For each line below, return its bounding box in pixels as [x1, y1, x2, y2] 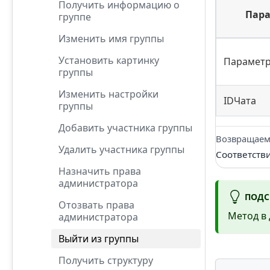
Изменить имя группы [58, 31, 164, 45]
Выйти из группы [58, 231, 139, 245]
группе [58, 10, 91, 24]
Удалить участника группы [58, 142, 184, 156]
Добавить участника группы [58, 121, 192, 134]
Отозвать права [58, 198, 134, 212]
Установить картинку [58, 53, 159, 67]
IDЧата [224, 94, 256, 108]
